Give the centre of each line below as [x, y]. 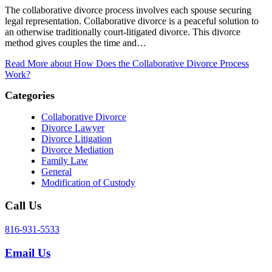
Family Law [65, 160]
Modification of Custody [88, 182]
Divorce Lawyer [73, 127]
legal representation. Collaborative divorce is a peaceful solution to [132, 21]
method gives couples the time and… [76, 42]
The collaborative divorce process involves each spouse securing [128, 10]
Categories [30, 95]
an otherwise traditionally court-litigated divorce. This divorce [123, 32]
